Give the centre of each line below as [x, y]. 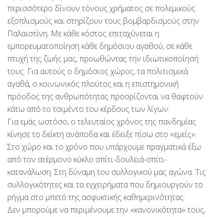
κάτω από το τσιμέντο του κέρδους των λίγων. [88, 109]
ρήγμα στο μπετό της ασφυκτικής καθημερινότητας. [96, 197]
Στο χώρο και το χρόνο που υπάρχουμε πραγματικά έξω [104, 147]
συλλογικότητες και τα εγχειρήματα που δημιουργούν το [105, 184]
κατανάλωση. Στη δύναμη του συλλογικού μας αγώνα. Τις [107, 172]
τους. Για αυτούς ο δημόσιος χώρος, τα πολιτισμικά [98, 71]
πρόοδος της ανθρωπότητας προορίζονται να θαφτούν [105, 96]
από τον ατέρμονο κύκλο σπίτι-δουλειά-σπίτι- [87, 159]
